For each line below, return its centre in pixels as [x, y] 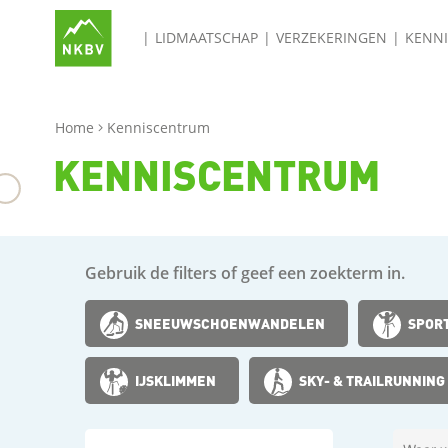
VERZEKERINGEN [331, 37]
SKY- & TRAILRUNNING [375, 380]
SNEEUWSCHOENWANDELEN [233, 323]
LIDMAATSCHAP [206, 37]
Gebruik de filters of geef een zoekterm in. [244, 273]
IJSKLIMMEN [177, 380]
